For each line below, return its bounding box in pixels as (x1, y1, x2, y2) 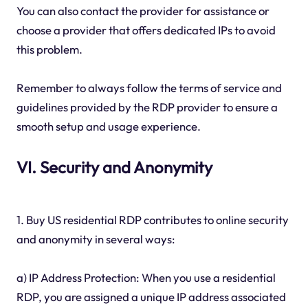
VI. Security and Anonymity (16, 157, 212, 178)
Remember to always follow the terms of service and (16, 80, 282, 96)
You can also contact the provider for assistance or (16, 3, 269, 19)
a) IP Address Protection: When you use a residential (16, 269, 276, 285)
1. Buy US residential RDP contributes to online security (16, 212, 289, 227)
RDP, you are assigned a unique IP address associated (16, 289, 286, 304)
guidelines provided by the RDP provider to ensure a (16, 100, 278, 115)
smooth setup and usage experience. (16, 119, 201, 134)
